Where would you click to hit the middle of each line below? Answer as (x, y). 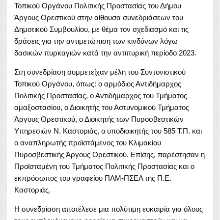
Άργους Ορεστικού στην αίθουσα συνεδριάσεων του (99, 17)
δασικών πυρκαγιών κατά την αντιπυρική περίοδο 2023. (105, 53)
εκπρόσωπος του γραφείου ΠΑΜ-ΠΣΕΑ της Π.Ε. (93, 178)
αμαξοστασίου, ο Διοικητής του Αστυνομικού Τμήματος (102, 107)
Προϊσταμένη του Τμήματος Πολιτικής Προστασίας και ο (104, 166)
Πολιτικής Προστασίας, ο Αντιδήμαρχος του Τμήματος (101, 95)
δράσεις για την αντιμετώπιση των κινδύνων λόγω (96, 41)
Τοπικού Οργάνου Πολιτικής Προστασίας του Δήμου (98, 5)
